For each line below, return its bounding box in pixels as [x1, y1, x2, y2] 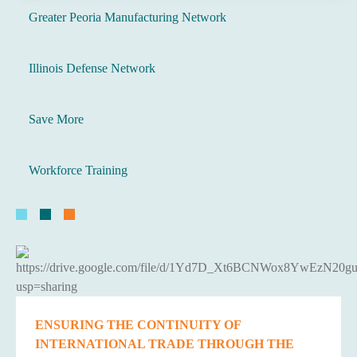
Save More [29, 112, 84, 126]
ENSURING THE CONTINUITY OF [35, 318, 241, 331]
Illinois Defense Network [29, 61, 155, 75]
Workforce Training [29, 163, 127, 177]
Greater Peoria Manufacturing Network [29, 10, 226, 24]
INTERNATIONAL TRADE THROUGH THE [35, 337, 294, 351]
